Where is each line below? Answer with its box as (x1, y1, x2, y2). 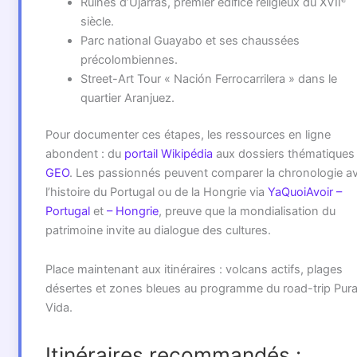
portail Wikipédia (124, 146, 213, 161)
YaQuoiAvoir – (267, 184, 342, 199)
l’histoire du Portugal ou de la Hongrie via (45, 184, 268, 199)
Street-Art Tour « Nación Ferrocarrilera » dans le (80, 72, 337, 87)
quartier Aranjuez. (80, 91, 175, 106)
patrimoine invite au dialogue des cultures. (45, 222, 271, 237)
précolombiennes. (80, 53, 178, 68)
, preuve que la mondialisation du (158, 203, 335, 218)
